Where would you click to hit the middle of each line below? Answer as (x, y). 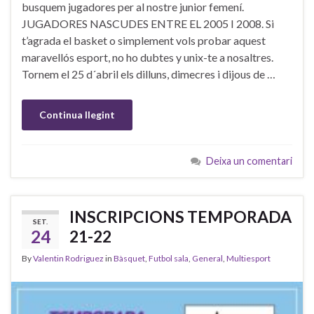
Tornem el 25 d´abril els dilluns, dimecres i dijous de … (149, 74)
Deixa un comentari (249, 161)
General (207, 259)
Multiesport (248, 259)
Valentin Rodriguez (68, 259)
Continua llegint (77, 115)
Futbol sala (169, 259)
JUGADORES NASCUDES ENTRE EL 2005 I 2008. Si (148, 24)
